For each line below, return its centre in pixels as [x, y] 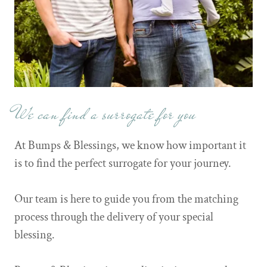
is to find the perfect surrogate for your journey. [125, 163]
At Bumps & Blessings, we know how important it [130, 145]
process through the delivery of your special [114, 217]
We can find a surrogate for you [105, 114]
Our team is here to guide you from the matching [126, 199]
